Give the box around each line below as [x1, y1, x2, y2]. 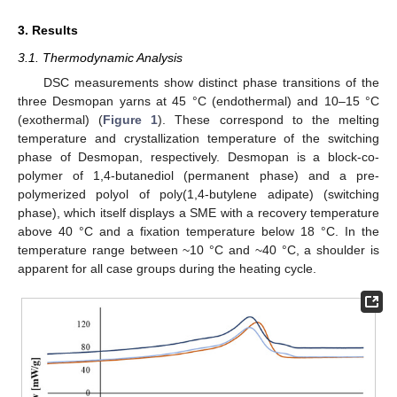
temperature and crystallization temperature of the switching [18, 130, 379, 145]
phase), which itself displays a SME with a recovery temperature [18, 205, 379, 220]
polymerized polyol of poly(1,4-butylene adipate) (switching [18, 186, 379, 201]
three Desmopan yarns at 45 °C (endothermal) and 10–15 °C [18, 93, 379, 108]
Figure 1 [103, 112, 159, 127]
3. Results [18, 22, 78, 37]
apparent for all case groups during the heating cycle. [18, 261, 316, 276]
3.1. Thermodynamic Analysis [18, 50, 183, 65]
